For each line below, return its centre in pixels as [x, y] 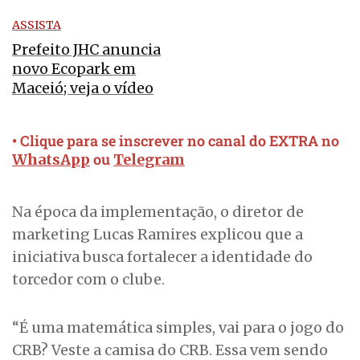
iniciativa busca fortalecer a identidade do [162, 257]
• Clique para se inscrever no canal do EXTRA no [176, 141]
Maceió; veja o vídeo [83, 88]
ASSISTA [37, 25]
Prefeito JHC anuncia [86, 50]
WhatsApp [51, 160]
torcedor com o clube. [88, 280]
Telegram [149, 160]
